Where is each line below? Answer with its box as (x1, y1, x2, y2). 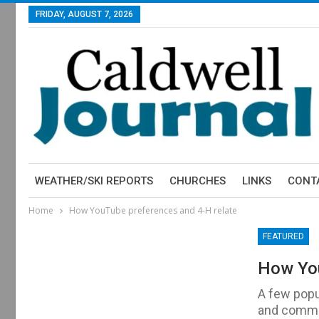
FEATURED (263, 231, 304, 241)
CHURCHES (169, 174, 226, 187)
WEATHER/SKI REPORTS (34, 174, 153, 187)
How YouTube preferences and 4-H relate (68, 204, 237, 216)
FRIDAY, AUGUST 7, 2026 (35, 9, 133, 19)
